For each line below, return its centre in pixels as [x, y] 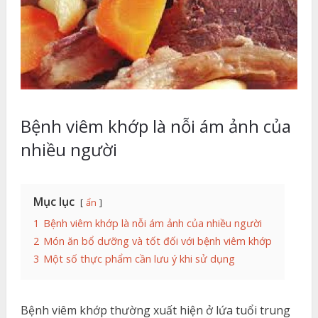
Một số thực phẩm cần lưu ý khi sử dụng [139, 258]
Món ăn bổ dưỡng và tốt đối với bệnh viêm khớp [157, 241]
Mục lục [54, 201]
